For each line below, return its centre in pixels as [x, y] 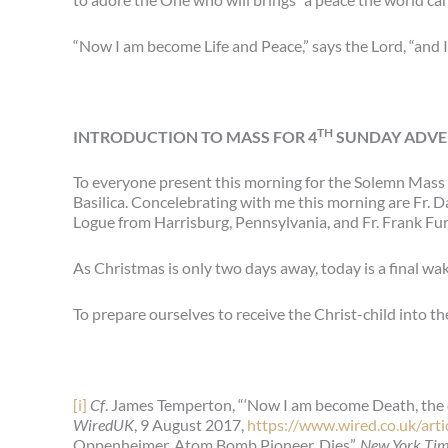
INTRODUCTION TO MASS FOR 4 [195, 136]
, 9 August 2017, [190, 424]
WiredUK [103, 424]
